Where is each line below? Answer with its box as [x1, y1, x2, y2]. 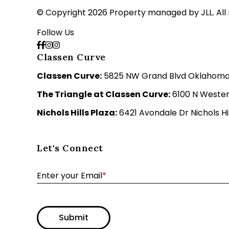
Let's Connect [37, 142, 103, 154]
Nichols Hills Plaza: [37, 106, 117, 119]
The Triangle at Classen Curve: [37, 88, 170, 100]
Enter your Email [37, 169, 102, 181]
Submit [59, 211, 88, 223]
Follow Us [37, 26, 74, 38]
